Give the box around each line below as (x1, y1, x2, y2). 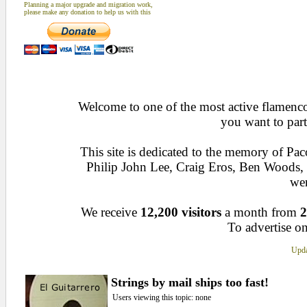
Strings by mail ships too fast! (110, 275, 269, 289)
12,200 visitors (140, 205, 221, 219)
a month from (221, 205, 300, 219)
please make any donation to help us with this (23, 8, 151, 16)
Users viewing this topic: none (112, 293, 211, 302)
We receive (81, 205, 140, 219)
